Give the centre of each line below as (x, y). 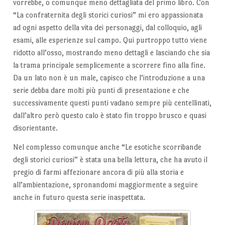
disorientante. (35, 128)
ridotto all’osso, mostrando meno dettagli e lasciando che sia (111, 52)
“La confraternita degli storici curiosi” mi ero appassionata (108, 15)
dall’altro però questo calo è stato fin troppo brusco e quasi (109, 115)
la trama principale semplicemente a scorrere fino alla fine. (109, 65)
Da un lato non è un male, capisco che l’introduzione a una (109, 78)
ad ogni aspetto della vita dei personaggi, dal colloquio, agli (107, 27)
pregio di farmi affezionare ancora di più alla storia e (98, 172)
